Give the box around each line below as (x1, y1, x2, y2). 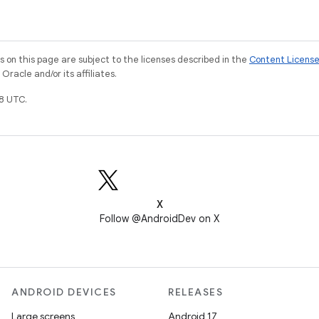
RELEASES (168, 286, 223, 298)
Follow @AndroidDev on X (100, 212, 219, 225)
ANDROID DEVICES (11, 286, 117, 298)
